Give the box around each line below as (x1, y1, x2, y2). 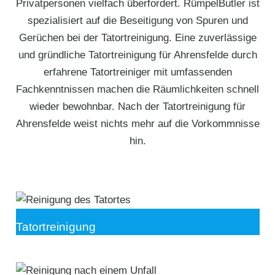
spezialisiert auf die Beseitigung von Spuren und (27, 15, 248, 27)
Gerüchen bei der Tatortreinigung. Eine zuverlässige (18, 32, 257, 44)
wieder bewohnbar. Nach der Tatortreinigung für (29, 101, 246, 113)
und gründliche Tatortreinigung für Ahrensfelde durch (18, 49, 257, 61)
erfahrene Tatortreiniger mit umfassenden (43, 66, 232, 79)
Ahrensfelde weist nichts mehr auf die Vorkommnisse (15, 118, 260, 130)
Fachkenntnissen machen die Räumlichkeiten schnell (16, 83, 259, 96)
